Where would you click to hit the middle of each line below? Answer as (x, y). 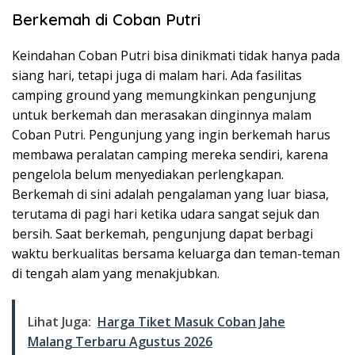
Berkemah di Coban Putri (106, 20)
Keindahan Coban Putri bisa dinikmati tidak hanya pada (176, 56)
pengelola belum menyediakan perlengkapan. (148, 175)
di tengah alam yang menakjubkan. (116, 274)
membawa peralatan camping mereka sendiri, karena (170, 155)
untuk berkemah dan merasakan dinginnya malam (162, 115)
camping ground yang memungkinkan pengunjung (164, 95)
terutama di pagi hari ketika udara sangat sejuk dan (166, 214)
